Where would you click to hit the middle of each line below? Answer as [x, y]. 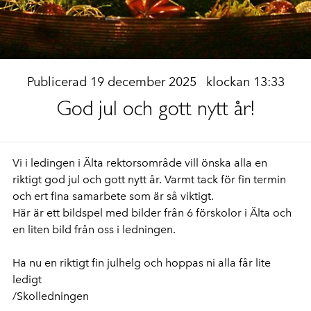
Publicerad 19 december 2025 [113, 82]
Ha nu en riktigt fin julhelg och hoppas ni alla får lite [142, 263]
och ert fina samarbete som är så [96, 196]
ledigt [27, 279]
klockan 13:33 [245, 82]
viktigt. [197, 196]
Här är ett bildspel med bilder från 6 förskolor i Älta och [152, 213]
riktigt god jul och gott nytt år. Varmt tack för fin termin [149, 179]
